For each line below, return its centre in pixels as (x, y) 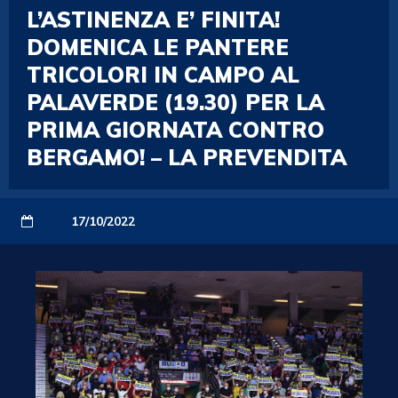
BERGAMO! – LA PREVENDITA (187, 157)
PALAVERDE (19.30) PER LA (175, 102)
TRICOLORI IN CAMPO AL (163, 75)
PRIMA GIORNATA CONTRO (175, 130)
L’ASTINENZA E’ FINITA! (153, 20)
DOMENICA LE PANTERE (158, 47)
